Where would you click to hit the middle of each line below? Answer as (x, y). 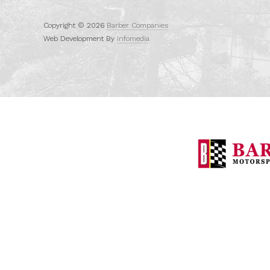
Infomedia (133, 39)
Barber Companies (137, 26)
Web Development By (80, 39)
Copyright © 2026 (75, 26)
